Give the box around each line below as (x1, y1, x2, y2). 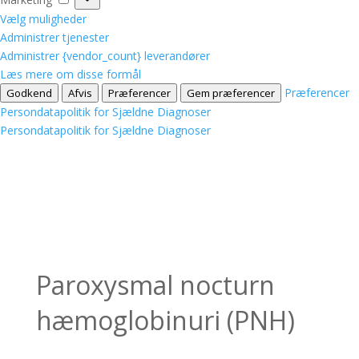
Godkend (6, 85, 52, 100)
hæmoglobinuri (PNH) (35, 302, 295, 337)
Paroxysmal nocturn (35, 267, 275, 302)
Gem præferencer (187, 85, 275, 100)
